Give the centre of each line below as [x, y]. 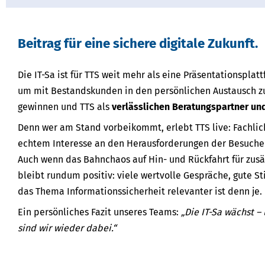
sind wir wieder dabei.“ [67, 228]
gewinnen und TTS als [65, 107]
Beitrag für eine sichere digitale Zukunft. [138, 44]
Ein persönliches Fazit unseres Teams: [99, 212]
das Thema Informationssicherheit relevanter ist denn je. [140, 192]
